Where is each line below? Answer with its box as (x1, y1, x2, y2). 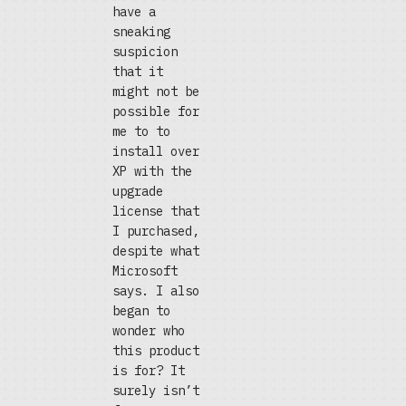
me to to (112, 123, 170, 140)
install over (112, 143, 199, 159)
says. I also (112, 283, 199, 299)
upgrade (112, 183, 163, 199)
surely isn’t (112, 382, 199, 399)
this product (112, 343, 199, 359)
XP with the (112, 163, 192, 179)
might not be (112, 83, 199, 100)
